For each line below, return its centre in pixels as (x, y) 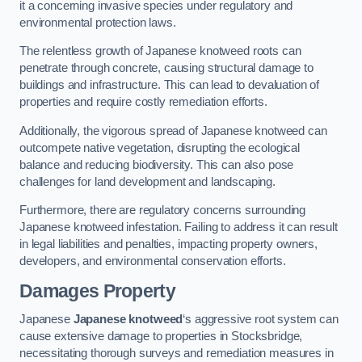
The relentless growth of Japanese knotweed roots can (160, 51)
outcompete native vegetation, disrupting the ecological (160, 147)
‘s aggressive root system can (261, 320)
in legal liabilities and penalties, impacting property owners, (168, 244)
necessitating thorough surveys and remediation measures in (177, 354)
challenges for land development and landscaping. (148, 181)
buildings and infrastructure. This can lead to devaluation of (170, 85)
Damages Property (98, 290)
